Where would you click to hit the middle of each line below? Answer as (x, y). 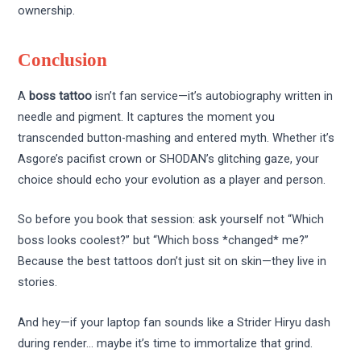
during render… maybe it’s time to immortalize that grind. (166, 343)
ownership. (47, 10)
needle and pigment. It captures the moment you (147, 117)
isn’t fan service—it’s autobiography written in (213, 96)
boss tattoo (61, 96)
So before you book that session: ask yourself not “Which (171, 220)
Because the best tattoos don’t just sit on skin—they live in (172, 261)
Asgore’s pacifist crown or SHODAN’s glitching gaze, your (169, 159)
